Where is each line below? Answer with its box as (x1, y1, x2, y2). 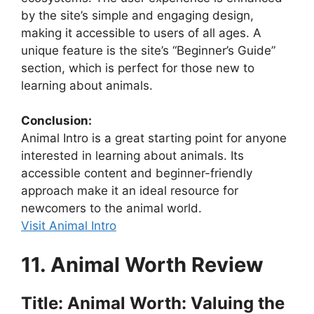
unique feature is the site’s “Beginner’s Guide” (21, 43, 275, 57)
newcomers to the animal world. (21, 201, 202, 216)
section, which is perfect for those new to (21, 60, 254, 75)
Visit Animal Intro (21, 219, 116, 233)
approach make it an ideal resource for (21, 184, 238, 198)
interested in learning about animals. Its (21, 149, 244, 163)
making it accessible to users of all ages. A (21, 25, 261, 40)
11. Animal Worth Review (21, 252, 264, 277)
